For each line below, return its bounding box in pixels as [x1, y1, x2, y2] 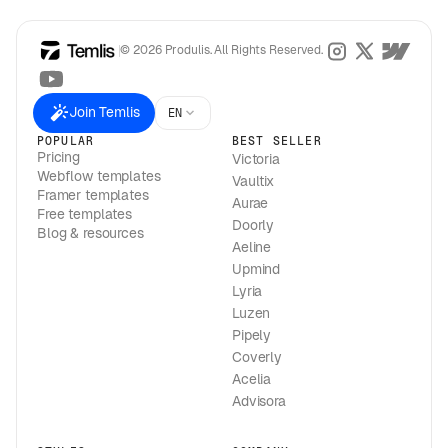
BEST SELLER [232, 132, 322, 148]
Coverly [232, 347, 283, 366]
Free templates [37, 204, 133, 223]
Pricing [37, 147, 81, 166]
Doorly [232, 215, 275, 234]
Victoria [232, 149, 280, 168]
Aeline [232, 237, 272, 256]
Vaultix [232, 171, 275, 190]
